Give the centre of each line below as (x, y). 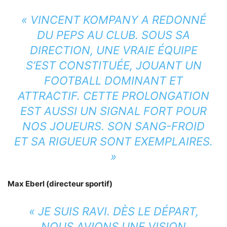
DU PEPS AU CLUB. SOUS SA (113, 35)
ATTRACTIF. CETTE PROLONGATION (113, 96)
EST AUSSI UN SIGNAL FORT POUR (113, 111)
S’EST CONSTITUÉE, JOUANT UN (113, 66)
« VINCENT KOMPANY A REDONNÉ (113, 20)
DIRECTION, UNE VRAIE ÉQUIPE (113, 50)
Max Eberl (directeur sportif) (60, 184)
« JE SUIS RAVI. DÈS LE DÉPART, (113, 212)
